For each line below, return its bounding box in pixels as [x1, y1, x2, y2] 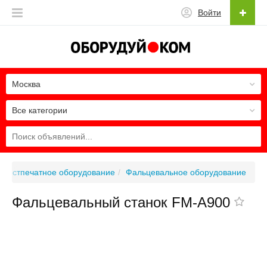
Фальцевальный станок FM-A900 [12, 194, 234, 210]
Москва [12, 79, 41, 89]
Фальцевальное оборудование [126, 167, 246, 177]
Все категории [12, 105, 67, 115]
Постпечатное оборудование [2, 167, 115, 177]
